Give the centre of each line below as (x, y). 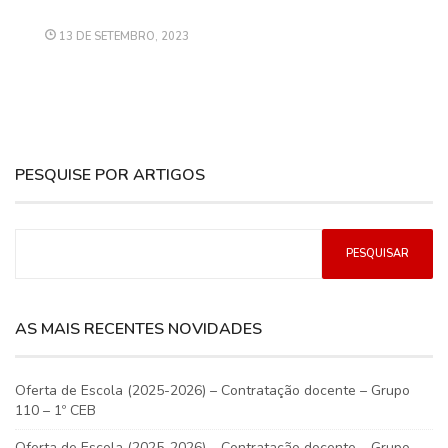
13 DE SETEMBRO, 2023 (122, 36)
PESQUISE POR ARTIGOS (110, 174)
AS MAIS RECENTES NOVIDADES (138, 328)
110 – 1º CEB (55, 410)
